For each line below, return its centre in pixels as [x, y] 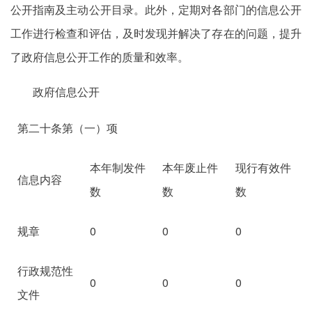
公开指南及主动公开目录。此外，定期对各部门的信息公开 [156, 9]
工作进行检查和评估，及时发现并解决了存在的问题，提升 [156, 33]
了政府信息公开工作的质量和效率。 [100, 57]
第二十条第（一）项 [68, 128]
